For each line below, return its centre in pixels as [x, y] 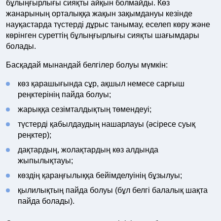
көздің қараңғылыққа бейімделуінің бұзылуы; [100, 175]
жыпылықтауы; [45, 161]
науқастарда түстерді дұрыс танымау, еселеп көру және [108, 24]
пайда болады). [46, 201]
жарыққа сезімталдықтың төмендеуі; [85, 109]
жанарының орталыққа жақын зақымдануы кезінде [99, 14]
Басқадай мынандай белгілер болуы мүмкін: [87, 65]
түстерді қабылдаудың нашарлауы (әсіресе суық [107, 124]
